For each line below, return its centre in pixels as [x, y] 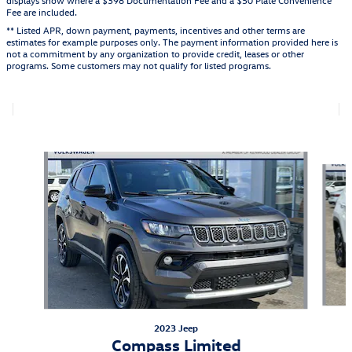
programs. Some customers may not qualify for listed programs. [139, 65]
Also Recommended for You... [176, 125]
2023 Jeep [176, 327]
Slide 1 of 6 [34, 159]
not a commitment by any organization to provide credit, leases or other [155, 53]
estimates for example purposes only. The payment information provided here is [172, 41]
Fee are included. [42, 11]
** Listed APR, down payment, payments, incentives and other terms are [156, 29]
